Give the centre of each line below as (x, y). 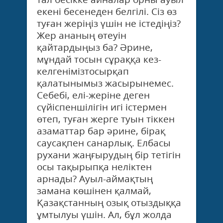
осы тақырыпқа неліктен (94, 167)
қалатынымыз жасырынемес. (105, 83)
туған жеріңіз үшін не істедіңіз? (109, 23)
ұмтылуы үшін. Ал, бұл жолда (104, 214)
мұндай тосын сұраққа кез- (99, 59)
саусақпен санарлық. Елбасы (104, 143)
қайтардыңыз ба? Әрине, (95, 47)
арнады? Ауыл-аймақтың (95, 178)
